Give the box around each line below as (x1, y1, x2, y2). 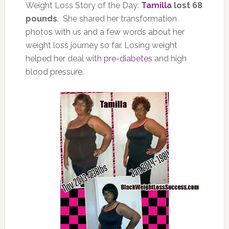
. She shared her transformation (57, 13, 177, 24)
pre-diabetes (103, 53, 152, 63)
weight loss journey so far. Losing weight (25, 40, 177, 50)
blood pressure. (25, 66, 84, 77)
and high (152, 53, 187, 63)
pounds (25, 13, 57, 24)
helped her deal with (25, 53, 104, 63)
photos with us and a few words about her (25, 27, 185, 37)
